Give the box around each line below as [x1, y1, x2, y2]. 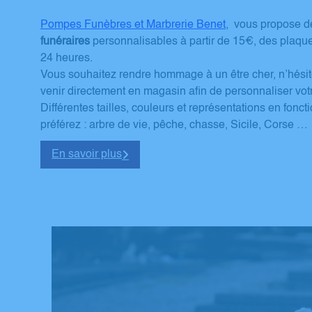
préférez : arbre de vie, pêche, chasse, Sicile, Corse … [40, 119, 308, 131]
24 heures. [40, 52, 93, 64]
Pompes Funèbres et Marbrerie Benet [40, 19, 226, 31]
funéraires [40, 36, 90, 47]
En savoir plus [52, 149, 122, 161]
